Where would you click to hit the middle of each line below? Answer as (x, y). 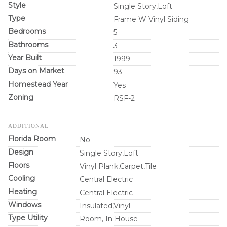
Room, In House (109, 219)
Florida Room (32, 139)
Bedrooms (27, 31)
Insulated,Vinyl (105, 206)
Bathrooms (28, 45)
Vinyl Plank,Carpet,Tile (118, 166)
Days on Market (36, 71)
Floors (19, 165)
